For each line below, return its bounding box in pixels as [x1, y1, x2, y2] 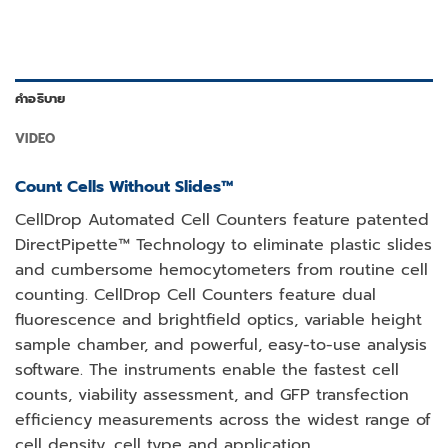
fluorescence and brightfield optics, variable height [15, 307, 422, 332]
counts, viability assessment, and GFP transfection [15, 382, 409, 407]
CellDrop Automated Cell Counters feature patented [15, 207, 429, 232]
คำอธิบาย [15, 88, 66, 108]
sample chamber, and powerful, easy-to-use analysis [15, 332, 427, 357]
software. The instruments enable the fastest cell [15, 357, 399, 382]
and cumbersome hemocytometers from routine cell [15, 257, 428, 282]
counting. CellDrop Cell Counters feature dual [15, 282, 376, 307]
